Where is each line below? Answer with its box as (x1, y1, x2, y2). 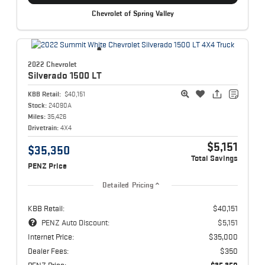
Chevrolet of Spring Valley (91, 9, 174, 18)
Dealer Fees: (27, 246, 69, 256)
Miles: (27, 112, 46, 121)
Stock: (27, 101, 47, 109)
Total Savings (190, 154, 238, 163)
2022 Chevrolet (27, 60, 77, 69)
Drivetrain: (27, 124, 59, 132)
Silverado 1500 (27, 70, 92, 81)
